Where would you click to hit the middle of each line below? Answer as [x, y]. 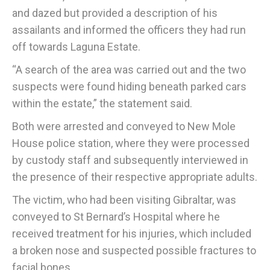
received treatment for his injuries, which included [132, 233]
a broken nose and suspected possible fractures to [134, 250]
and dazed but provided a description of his [115, 13]
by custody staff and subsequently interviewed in [130, 160]
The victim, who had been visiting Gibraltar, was [124, 199]
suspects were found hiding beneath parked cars [129, 86]
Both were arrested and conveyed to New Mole [124, 126]
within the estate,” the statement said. [102, 103]
